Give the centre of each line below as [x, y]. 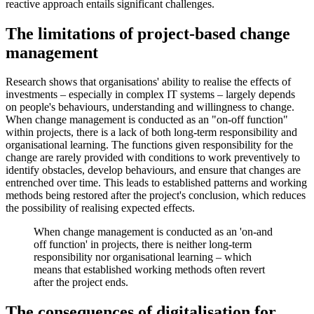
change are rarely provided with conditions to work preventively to [153, 158]
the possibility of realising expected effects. [100, 208]
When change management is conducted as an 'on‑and [153, 232]
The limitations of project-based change [148, 33]
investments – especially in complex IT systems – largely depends [150, 95]
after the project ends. [81, 282]
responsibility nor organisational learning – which [143, 257]
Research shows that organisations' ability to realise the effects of [148, 82]
